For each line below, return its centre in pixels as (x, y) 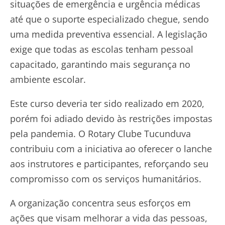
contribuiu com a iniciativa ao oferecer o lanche (111, 148)
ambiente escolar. (48, 79)
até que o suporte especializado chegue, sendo (109, 19)
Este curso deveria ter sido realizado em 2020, (107, 103)
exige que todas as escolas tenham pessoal (102, 49)
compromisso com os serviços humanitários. (106, 179)
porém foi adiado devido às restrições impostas (111, 118)
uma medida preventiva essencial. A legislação (109, 34)
